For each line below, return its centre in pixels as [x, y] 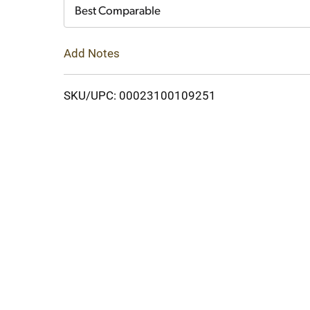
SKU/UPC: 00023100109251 [140, 95]
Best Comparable [118, 11]
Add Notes [92, 53]
